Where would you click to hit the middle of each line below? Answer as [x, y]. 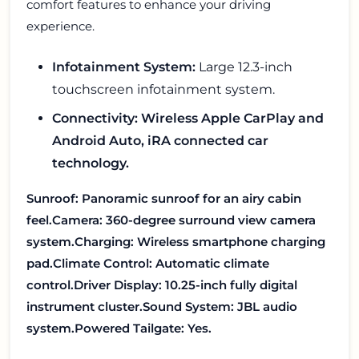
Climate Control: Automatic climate [161, 264]
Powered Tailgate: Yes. [143, 329]
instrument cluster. [85, 307]
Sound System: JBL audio [220, 307]
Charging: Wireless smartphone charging [200, 242]
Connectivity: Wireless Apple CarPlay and [188, 119]
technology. [91, 163]
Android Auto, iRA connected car [160, 141]
